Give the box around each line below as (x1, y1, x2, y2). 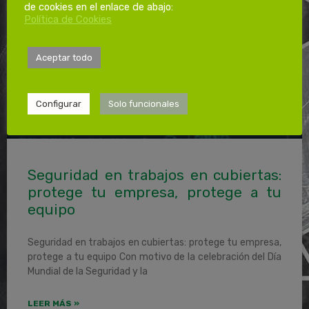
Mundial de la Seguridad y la (28, 266, 148, 278)
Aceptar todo (36, 52, 92, 63)
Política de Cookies (24, 12, 112, 26)
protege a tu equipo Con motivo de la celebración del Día (28, 251, 281, 263)
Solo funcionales (108, 98, 179, 109)
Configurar (36, 98, 81, 109)
